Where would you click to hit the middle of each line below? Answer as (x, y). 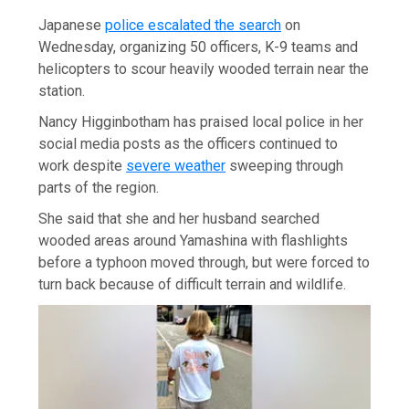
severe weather (176, 166)
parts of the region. (99, 188)
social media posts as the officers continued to (189, 144)
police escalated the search (194, 26)
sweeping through (285, 166)
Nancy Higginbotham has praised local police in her (201, 122)
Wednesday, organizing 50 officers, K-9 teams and (199, 47)
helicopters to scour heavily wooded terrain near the (204, 69)
